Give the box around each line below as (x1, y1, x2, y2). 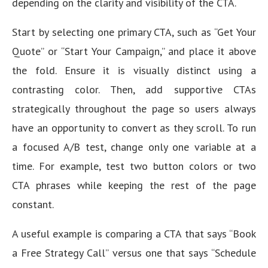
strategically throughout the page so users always (12, 102, 256, 115)
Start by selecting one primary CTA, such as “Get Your (12, 25, 256, 39)
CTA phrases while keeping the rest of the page (12, 178, 256, 192)
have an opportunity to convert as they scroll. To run (12, 121, 256, 135)
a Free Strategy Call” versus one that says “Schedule (12, 246, 256, 260)
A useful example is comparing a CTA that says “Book (12, 227, 256, 240)
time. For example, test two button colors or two (12, 159, 256, 173)
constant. (12, 197, 54, 211)
